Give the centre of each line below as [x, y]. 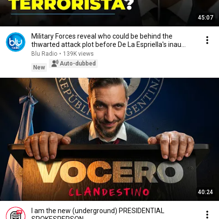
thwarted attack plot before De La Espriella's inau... [109, 44]
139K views [78, 54]
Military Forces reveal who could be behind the [102, 36]
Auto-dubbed [78, 64]
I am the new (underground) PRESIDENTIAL [98, 211]
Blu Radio [44, 54]
